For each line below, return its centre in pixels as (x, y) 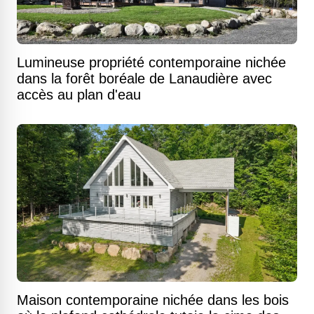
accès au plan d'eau (79, 95)
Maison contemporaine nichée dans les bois (153, 300)
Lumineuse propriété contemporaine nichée (151, 62)
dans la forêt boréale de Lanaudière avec (144, 78)
